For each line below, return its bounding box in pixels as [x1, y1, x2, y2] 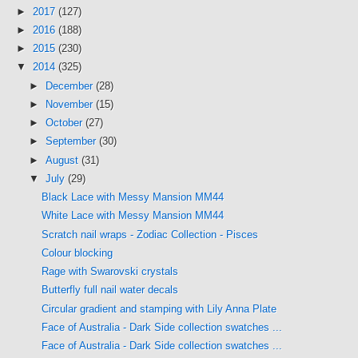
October [45, 117, 86, 129]
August [45, 153, 82, 166]
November [45, 97, 96, 110]
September [45, 135, 99, 148]
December [45, 79, 96, 92]
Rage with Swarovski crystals [42, 265, 179, 278]
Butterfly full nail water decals [42, 284, 179, 296]
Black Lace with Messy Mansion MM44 [42, 191, 225, 204]
